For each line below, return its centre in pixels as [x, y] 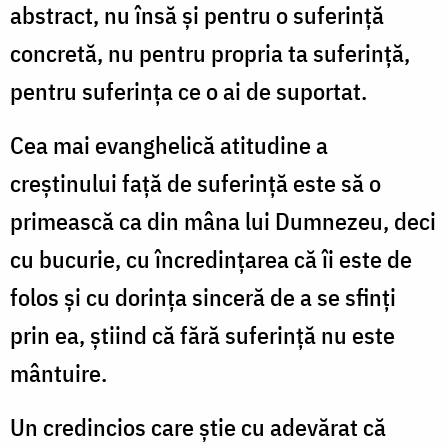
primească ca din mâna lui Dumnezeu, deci [223, 220]
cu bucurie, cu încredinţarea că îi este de [211, 258]
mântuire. [58, 372]
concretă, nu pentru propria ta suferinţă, [210, 52]
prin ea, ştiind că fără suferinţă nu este [202, 334]
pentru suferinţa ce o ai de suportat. [188, 90]
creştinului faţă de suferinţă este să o [195, 182]
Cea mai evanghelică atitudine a [169, 144]
